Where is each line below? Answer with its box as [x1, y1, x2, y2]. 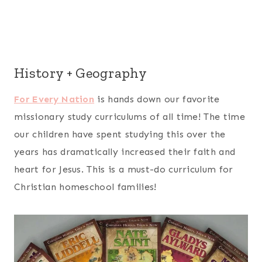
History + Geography [14, 64, 147, 81]
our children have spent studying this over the [14, 128, 226, 140]
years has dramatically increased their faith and [14, 146, 236, 157]
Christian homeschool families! [14, 181, 157, 192]
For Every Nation [14, 93, 95, 105]
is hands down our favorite [94, 93, 220, 105]
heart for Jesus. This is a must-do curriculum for [14, 163, 233, 175]
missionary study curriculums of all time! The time [14, 111, 246, 122]
